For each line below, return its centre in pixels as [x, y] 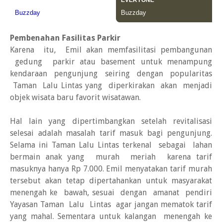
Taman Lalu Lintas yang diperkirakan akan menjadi [111, 85]
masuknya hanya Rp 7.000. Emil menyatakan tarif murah [111, 169]
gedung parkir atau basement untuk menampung [111, 62]
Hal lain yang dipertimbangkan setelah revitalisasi [111, 121]
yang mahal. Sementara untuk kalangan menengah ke [111, 216]
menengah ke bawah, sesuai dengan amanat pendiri [111, 193]
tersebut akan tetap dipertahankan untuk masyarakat [111, 181]
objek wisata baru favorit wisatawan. [75, 97]
